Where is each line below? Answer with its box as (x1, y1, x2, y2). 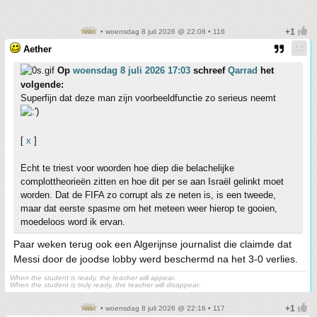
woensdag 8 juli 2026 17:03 (73, 65, 190, 76)
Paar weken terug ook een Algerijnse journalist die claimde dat (13, 238, 292, 250)
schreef (190, 65, 228, 76)
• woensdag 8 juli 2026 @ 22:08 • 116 (98, 28, 225, 35)
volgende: (21, 79, 64, 90)
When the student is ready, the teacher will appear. (10, 274, 176, 282)
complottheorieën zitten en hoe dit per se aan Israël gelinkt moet (21, 176, 284, 187)
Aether (23, 44, 52, 54)
